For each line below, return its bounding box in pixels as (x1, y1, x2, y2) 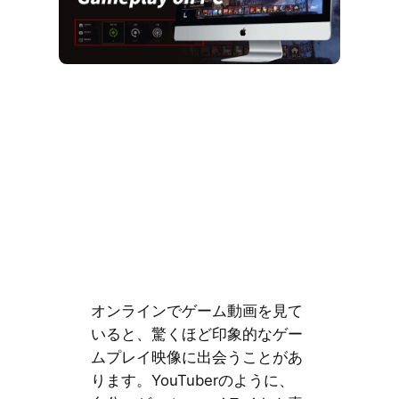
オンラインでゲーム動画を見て (90, 301, 303, 320)
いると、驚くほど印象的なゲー (90, 324, 303, 343)
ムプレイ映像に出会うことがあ (90, 347, 303, 366)
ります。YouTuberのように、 (90, 370, 294, 389)
